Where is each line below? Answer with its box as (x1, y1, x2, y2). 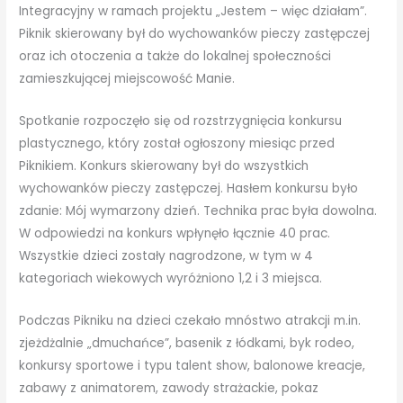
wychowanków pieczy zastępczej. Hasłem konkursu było (19, 180, 359, 198)
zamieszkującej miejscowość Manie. (19, 70, 236, 88)
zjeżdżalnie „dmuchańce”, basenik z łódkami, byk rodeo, (19, 335, 355, 352)
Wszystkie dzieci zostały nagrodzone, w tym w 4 (19, 247, 314, 265)
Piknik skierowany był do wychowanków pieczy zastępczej (19, 25, 371, 43)
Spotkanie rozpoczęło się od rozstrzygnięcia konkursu (19, 112, 343, 130)
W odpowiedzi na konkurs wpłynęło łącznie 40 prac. (19, 225, 331, 243)
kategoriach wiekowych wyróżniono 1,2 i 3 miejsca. (19, 270, 323, 288)
